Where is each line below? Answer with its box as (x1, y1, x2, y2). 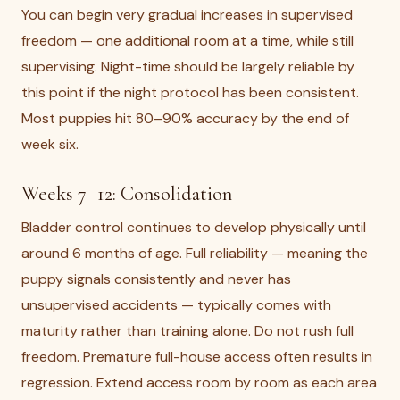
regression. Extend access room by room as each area (21, 373, 377, 392)
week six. (21, 135, 79, 154)
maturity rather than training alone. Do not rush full (21, 321, 354, 340)
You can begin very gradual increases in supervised (21, 5, 353, 24)
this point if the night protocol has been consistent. (21, 83, 359, 102)
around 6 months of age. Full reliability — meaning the (21, 244, 368, 262)
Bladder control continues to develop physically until (21, 218, 366, 237)
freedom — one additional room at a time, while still (21, 31, 354, 50)
